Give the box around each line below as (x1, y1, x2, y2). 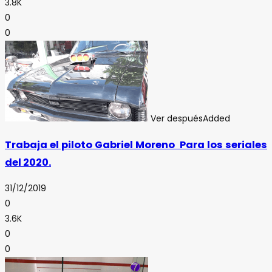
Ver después (151, 112, 203, 124)
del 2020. (5, 155, 51, 169)
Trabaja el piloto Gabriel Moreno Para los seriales (5, 137, 267, 152)
